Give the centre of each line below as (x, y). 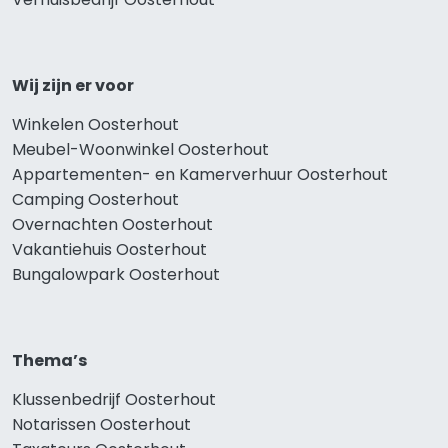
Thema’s (49, 361)
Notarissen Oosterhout (101, 425)
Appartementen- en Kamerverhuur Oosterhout (200, 175)
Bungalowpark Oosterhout (116, 275)
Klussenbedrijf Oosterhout (114, 400)
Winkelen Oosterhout (95, 125)
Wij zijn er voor (73, 86)
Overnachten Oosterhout (112, 225)
